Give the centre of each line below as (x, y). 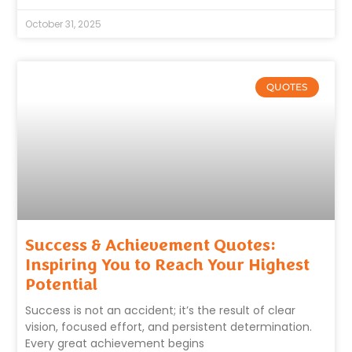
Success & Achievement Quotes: (151, 245)
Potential (62, 284)
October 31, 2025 (64, 24)
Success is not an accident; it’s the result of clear (161, 310)
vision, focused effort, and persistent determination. (169, 326)
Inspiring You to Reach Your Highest (168, 264)
